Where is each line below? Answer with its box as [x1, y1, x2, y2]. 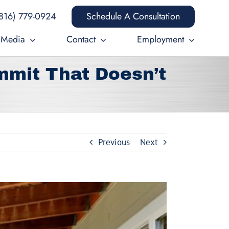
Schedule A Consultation [86, 10, 180, 23]
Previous [98, 136, 130, 148]
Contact [66, 33, 96, 46]
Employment [136, 33, 184, 46]
